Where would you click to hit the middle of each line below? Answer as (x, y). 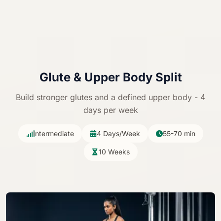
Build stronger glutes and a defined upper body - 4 (110, 97)
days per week (110, 110)
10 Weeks (114, 152)
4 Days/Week (118, 133)
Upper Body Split (133, 77)
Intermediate (53, 133)
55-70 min (179, 133)
